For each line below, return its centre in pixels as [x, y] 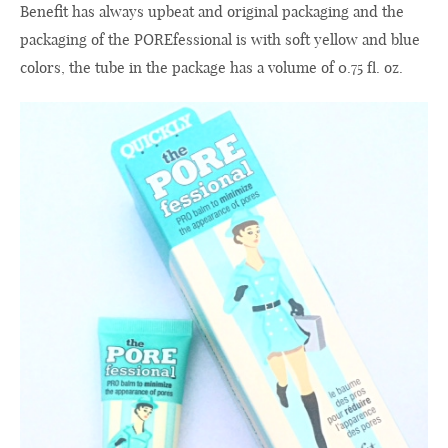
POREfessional [183, 39]
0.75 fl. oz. [368, 67]
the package [186, 67]
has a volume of [282, 67]
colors [40, 67]
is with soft [273, 39]
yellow [336, 39]
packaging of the [75, 39]
